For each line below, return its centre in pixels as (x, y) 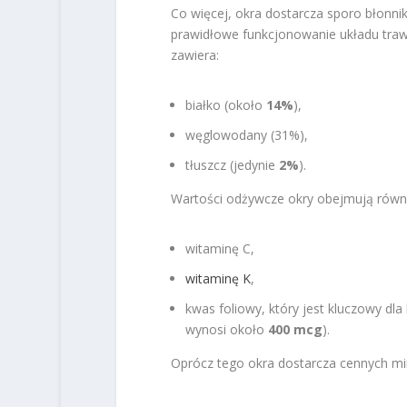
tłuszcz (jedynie (232, 164)
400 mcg (295, 329)
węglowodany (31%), (246, 134)
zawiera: (194, 55)
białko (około (225, 105)
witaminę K (218, 278)
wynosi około (226, 329)
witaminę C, (219, 248)
